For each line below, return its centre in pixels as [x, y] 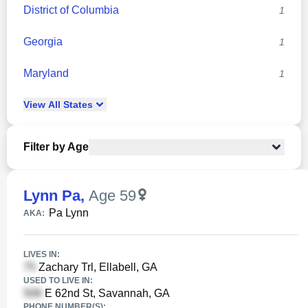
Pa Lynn [69, 213]
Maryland [46, 73]
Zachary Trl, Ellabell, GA [97, 267]
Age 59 [112, 196]
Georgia [43, 42]
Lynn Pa [52, 196]
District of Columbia [71, 10]
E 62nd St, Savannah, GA [106, 293]
